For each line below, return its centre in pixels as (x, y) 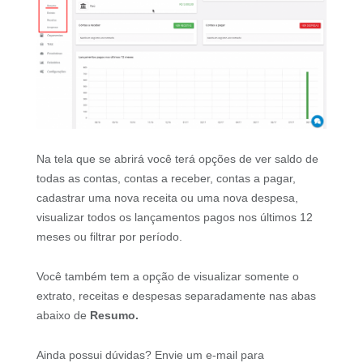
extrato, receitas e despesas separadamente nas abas (176, 296)
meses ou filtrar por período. (109, 237)
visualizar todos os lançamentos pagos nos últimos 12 (174, 218)
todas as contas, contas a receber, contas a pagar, (166, 179)
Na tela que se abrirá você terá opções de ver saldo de (177, 159)
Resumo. (114, 316)
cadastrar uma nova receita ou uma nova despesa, (167, 198)
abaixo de (63, 316)
